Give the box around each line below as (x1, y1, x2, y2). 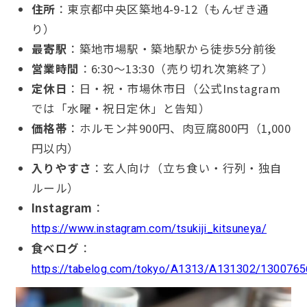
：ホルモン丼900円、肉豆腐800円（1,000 (67, 120, 291, 137)
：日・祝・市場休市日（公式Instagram (67, 80, 281, 97)
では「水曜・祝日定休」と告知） (31, 100, 211, 117)
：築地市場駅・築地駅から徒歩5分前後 (67, 40, 277, 58)
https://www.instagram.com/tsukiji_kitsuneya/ (31, 222, 267, 236)
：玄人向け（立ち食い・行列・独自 (91, 160, 282, 177)
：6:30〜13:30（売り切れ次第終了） (79, 60, 274, 77)
